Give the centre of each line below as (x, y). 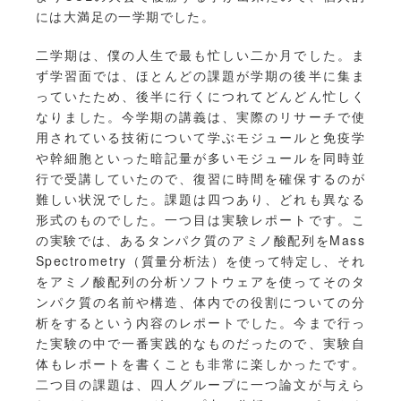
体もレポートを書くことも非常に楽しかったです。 (200, 364)
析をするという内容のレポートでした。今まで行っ (200, 323)
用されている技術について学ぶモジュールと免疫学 (200, 137)
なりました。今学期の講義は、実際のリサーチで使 (200, 117)
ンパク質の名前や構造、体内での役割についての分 (200, 302)
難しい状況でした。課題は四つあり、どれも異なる (200, 199)
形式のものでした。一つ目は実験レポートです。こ (200, 220)
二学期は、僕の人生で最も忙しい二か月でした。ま (200, 55)
